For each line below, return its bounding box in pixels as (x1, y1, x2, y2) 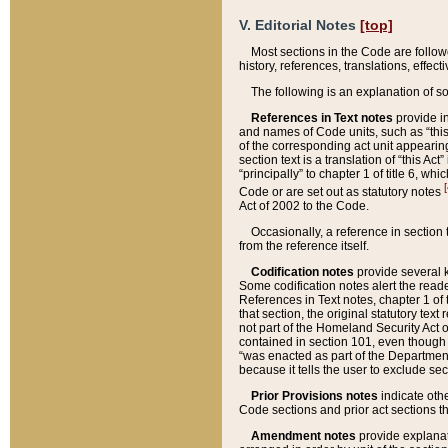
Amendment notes (251, 429, 356, 444)
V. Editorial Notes (239, 17, 360, 34)
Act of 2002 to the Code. (239, 199, 369, 214)
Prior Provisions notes (251, 389, 378, 404)
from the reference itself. (239, 239, 369, 254)
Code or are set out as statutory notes (239, 185, 444, 200)
